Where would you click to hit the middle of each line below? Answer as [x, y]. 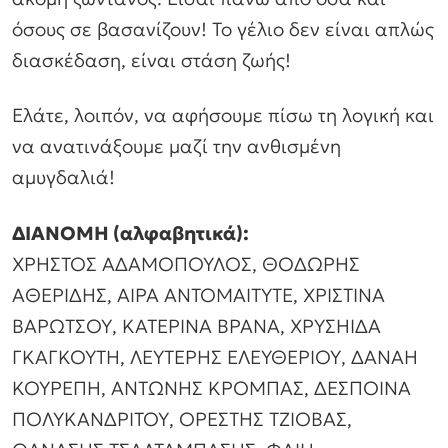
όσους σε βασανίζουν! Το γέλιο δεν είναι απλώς [223, 28]
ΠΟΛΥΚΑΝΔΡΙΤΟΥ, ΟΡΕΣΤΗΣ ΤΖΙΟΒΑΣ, [182, 419]
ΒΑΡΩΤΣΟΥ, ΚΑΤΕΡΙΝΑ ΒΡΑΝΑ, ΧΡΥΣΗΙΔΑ [196, 326]
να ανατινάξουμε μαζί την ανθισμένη [176, 146]
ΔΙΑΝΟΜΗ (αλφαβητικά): [130, 233]
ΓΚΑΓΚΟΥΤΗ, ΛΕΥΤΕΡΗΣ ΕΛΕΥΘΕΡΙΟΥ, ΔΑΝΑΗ [215, 357]
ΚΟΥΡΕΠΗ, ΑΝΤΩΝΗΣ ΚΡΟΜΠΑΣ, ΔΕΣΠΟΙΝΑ [211, 388]
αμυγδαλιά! [63, 177]
